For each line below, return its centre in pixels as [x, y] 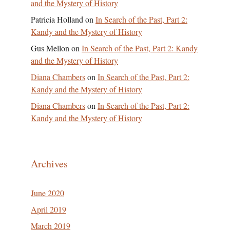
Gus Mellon [50, 48]
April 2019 [49, 209]
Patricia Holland [57, 19]
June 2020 [47, 193]
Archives [49, 164]
